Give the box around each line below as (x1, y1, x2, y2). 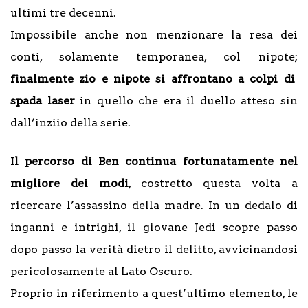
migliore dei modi (10, 177, 129, 190)
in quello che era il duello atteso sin (74, 94, 298, 108)
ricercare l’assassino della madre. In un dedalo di (10, 199, 298, 212)
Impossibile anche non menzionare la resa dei (10, 28, 298, 42)
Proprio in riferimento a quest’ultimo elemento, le (10, 287, 298, 300)
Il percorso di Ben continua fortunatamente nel (10, 155, 298, 168)
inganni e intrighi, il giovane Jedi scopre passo (10, 221, 298, 234)
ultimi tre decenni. (10, 6, 116, 20)
